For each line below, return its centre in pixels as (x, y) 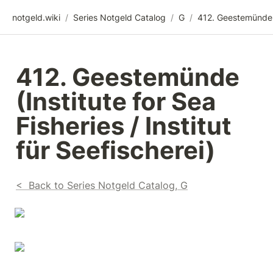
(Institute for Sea (116, 101)
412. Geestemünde (128, 77)
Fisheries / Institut (124, 126)
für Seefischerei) (115, 150)
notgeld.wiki (36, 17)
